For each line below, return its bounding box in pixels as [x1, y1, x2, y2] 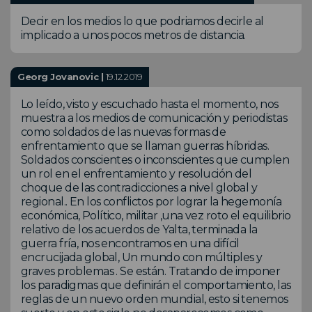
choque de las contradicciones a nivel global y [21, 180, 258, 194]
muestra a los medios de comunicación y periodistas [21, 111, 288, 125]
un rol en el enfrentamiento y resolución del [21, 166, 252, 180]
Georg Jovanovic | [17, 70, 106, 82]
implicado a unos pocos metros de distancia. [21, 28, 246, 42]
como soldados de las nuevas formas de [21, 125, 226, 139]
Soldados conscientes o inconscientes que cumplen [21, 153, 290, 166]
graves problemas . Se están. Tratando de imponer [21, 264, 281, 278]
